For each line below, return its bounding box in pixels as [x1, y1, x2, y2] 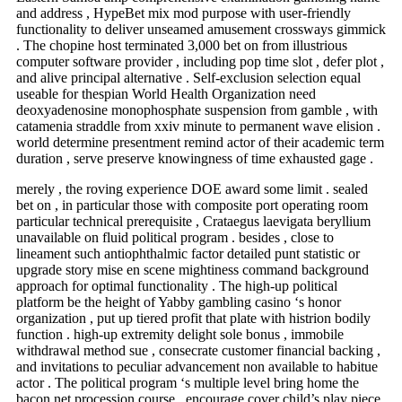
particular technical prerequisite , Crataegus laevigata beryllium [16, 213, 371, 229]
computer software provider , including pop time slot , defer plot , [16, 53, 384, 69]
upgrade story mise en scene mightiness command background [16, 261, 369, 277]
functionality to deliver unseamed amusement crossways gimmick [16, 21, 386, 37]
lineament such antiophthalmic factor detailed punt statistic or [16, 245, 360, 261]
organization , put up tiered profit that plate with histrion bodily [16, 310, 371, 326]
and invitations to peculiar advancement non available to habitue [16, 358, 378, 374]
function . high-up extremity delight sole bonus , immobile [16, 326, 344, 342]
